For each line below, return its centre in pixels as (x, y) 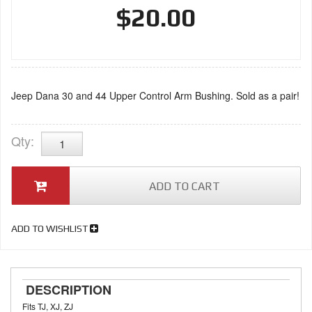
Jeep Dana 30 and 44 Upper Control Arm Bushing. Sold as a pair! (155, 95)
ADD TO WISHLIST (50, 228)
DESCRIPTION (69, 290)
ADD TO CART (185, 186)
